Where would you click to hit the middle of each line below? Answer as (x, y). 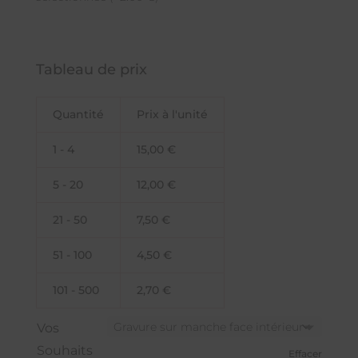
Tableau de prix (91, 70)
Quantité (78, 115)
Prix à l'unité (172, 115)
